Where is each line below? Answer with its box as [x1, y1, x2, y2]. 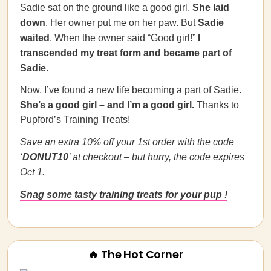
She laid [192, 2, 229, 13]
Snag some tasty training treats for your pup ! [20, 189, 227, 200]
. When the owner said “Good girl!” [50, 33, 198, 43]
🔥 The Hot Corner [88, 247, 183, 262]
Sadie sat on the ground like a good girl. [20, 2, 192, 13]
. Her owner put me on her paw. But [45, 18, 198, 28]
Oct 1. [20, 167, 45, 177]
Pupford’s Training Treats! [20, 114, 130, 125]
